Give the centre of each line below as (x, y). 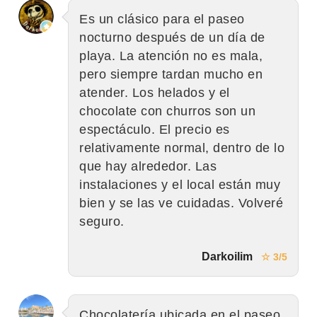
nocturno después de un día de (172, 37)
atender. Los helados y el (155, 92)
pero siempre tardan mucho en (171, 74)
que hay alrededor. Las (148, 166)
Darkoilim (227, 256)
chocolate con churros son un (167, 111)
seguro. (102, 221)
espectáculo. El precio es (155, 129)
